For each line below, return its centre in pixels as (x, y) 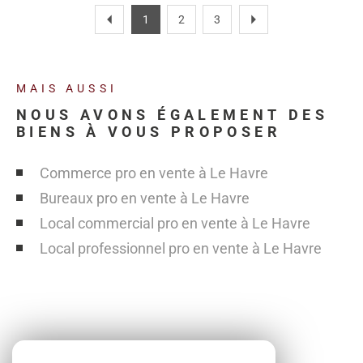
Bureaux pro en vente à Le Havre (144, 198)
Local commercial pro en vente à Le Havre (175, 223)
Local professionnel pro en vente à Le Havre (180, 248)
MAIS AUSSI (67, 89)
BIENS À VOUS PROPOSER (149, 131)
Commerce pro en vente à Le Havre (154, 173)
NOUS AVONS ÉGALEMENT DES (173, 114)
